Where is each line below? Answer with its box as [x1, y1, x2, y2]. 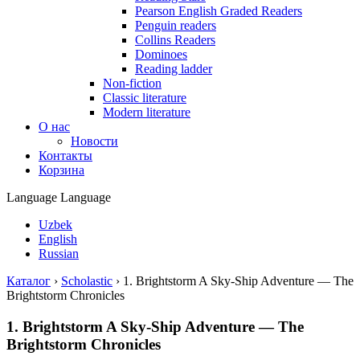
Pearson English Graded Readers [135, 4, 302, 18]
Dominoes [135, 47, 187, 61]
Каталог [6, 274, 51, 288]
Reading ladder [135, 62, 212, 76]
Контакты [39, 149, 92, 162]
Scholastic [61, 274, 112, 288]
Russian [39, 247, 79, 260]
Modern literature [103, 105, 190, 119]
